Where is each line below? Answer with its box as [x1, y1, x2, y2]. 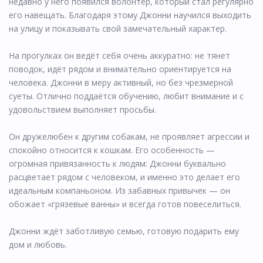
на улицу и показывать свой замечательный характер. [9, 22, 227, 34]
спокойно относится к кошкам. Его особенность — [9, 144, 215, 156]
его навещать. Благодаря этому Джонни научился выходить [9, 9, 251, 21]
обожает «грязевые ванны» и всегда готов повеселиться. [9, 198, 241, 210]
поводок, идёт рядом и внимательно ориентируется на [9, 63, 231, 75]
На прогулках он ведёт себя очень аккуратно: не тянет [9, 49, 230, 61]
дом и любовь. [9, 238, 67, 250]
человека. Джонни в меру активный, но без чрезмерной [9, 76, 233, 88]
